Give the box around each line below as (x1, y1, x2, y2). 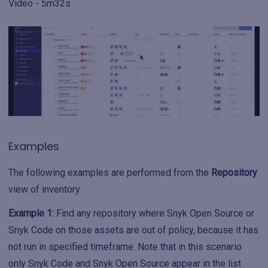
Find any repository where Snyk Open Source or (54, 208, 254, 220)
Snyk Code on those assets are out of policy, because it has (8, 224, 258, 236)
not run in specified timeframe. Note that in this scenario (8, 241, 242, 253)
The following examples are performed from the (8, 167, 211, 179)
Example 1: (8, 208, 54, 220)
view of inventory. (8, 184, 81, 196)
